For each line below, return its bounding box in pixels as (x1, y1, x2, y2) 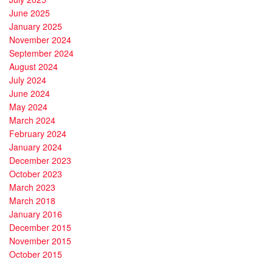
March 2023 (9, 181, 55, 194)
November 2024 (9, 34, 71, 46)
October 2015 (9, 248, 62, 261)
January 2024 (9, 141, 62, 154)
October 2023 (9, 168, 62, 180)
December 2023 (9, 154, 71, 167)
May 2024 (9, 101, 48, 113)
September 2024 (9, 47, 74, 60)
